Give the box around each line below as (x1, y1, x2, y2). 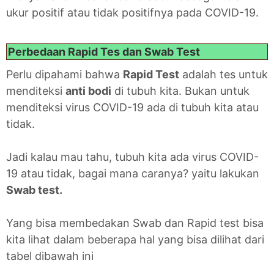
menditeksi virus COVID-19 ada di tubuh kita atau (6, 101, 259, 114)
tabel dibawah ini (6, 250, 94, 263)
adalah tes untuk (179, 68, 268, 81)
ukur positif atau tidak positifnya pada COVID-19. (6, 6, 259, 20)
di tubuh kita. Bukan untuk (111, 84, 250, 98)
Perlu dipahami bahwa (6, 68, 123, 81)
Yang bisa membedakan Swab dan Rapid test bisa (6, 217, 264, 230)
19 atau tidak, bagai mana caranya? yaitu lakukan (6, 167, 259, 180)
